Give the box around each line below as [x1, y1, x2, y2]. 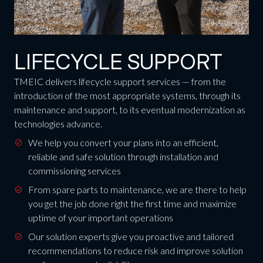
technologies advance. [14, 118, 102, 130]
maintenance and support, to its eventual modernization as [14, 104, 245, 116]
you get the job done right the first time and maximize [28, 198, 237, 210]
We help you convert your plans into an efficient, [28, 137, 218, 149]
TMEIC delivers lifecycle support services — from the [14, 76, 226, 87]
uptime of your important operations [28, 212, 173, 224]
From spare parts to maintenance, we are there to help [28, 184, 247, 195]
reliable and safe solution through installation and [28, 151, 218, 163]
